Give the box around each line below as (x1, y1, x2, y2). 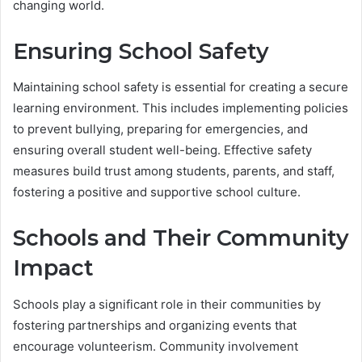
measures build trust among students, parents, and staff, (13, 163, 335, 179)
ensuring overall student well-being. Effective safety (13, 142, 312, 158)
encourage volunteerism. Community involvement (13, 338, 298, 354)
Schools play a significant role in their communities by (13, 296, 321, 312)
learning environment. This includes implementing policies (13, 100, 348, 116)
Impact (13, 255, 94, 282)
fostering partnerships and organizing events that (13, 317, 297, 333)
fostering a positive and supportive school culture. (13, 184, 301, 200)
